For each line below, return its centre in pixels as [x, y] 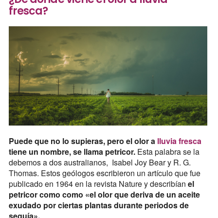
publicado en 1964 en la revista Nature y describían [97, 183]
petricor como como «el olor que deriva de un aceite [104, 194]
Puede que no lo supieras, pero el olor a [83, 141]
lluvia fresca [179, 141]
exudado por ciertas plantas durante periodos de [99, 205]
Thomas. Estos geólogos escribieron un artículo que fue [104, 173]
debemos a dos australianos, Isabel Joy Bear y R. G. [100, 162]
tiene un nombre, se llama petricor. [72, 151]
